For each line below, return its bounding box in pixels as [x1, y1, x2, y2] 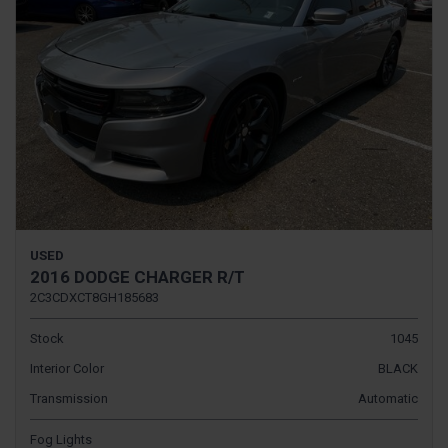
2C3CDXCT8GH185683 [30, 290, 159, 306]
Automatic [358, 391, 418, 407]
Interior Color [30, 361, 104, 377]
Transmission [30, 391, 108, 407]
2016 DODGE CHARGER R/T [30, 267, 245, 288]
